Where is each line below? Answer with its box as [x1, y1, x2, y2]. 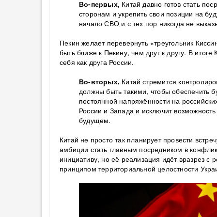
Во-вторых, [79, 77, 120, 86]
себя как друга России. [60, 57, 134, 67]
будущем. [79, 115, 111, 125]
